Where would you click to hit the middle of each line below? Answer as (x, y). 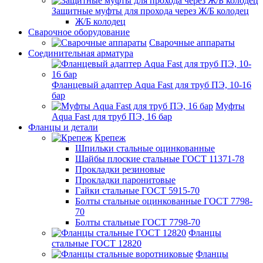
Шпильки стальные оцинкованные (145, 148)
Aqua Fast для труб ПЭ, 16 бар (112, 117)
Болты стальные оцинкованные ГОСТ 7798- (164, 201)
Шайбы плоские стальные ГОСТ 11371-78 (160, 159)
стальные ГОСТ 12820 (97, 243)
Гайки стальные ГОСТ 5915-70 (137, 190)
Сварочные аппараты (192, 43)
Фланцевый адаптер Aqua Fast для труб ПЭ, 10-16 (151, 85)
